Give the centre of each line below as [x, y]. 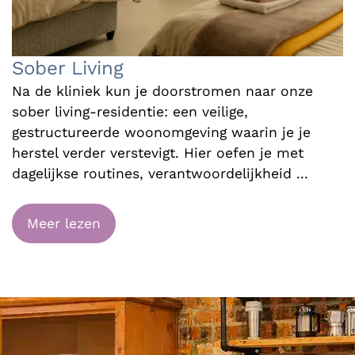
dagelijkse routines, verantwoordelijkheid [154, 173]
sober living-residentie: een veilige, [130, 111]
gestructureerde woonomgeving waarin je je [161, 132]
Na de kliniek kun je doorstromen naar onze [162, 91]
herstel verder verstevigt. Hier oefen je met [158, 153]
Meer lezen [64, 223]
